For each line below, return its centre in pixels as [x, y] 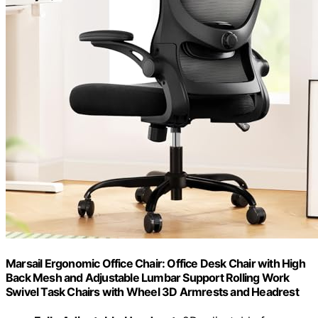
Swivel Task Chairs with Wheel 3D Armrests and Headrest [152, 291]
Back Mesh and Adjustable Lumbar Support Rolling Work [148, 277]
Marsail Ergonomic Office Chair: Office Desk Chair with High [155, 263]
